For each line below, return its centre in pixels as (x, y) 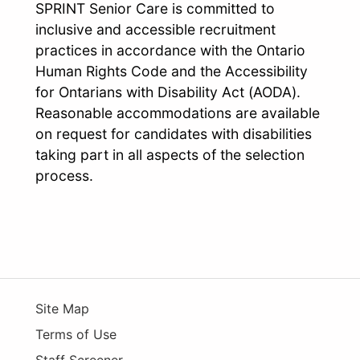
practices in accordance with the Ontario (170, 50)
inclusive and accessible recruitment (155, 29)
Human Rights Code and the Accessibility (172, 71)
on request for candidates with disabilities (174, 133)
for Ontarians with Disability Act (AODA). (168, 92)
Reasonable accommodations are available (178, 112)
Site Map (62, 309)
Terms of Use (76, 334)
